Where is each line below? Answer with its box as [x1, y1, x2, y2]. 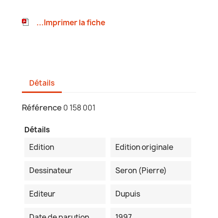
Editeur [29, 189, 55, 200]
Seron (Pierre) [115, 165, 167, 176]
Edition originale [115, 142, 173, 153]
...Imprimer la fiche [36, 18, 105, 28]
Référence [22, 102, 62, 113]
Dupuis [115, 189, 140, 200]
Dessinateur [29, 165, 73, 176]
